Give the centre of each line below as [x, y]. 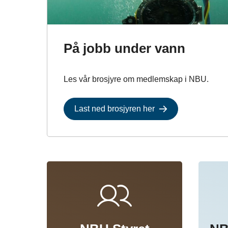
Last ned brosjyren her [115, 108]
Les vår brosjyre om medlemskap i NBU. [137, 79]
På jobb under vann [124, 48]
